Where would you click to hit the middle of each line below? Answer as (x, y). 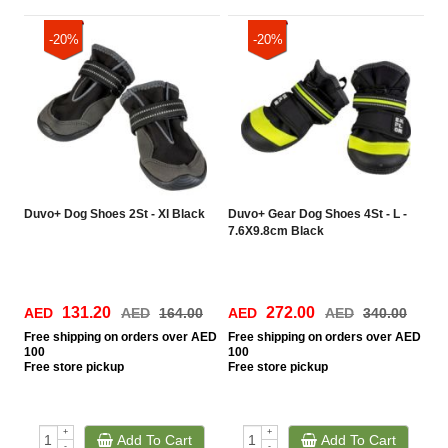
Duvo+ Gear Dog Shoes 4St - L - (318, 214)
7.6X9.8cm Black (276, 231)
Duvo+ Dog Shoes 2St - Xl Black (115, 214)
